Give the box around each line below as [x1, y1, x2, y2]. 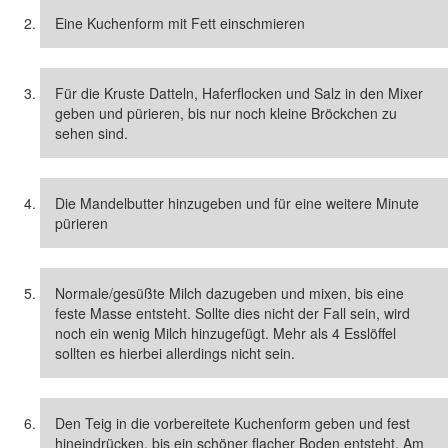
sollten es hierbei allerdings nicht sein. [55, 343, 295, 363]
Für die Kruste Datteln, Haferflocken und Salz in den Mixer [55, 83, 423, 103]
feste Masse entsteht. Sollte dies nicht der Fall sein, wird [55, 303, 410, 323]
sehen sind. [55, 123, 128, 143]
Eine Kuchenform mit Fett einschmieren [55, 13, 305, 33]
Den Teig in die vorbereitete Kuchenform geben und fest [55, 413, 410, 433]
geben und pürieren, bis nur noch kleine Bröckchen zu [55, 103, 397, 123]
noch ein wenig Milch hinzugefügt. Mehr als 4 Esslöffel [55, 323, 396, 343]
